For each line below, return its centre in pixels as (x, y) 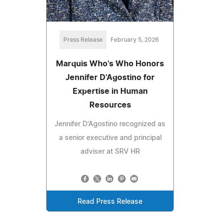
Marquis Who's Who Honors (110, 64)
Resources (110, 105)
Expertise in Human (110, 91)
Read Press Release (110, 202)
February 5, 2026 (135, 40)
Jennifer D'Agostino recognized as (110, 124)
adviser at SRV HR (110, 151)
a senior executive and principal (110, 138)
